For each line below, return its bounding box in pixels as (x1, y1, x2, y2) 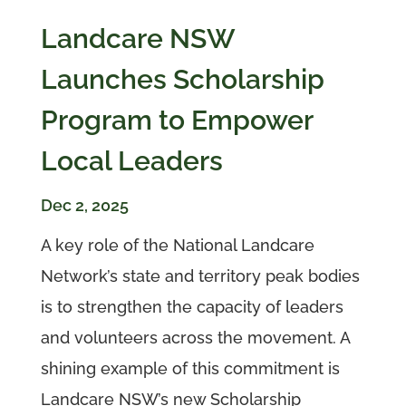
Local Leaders (40, 145, 223, 178)
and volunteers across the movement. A (40, 328, 350, 348)
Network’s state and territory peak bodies (40, 266, 360, 286)
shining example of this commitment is (40, 359, 340, 379)
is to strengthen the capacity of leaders (40, 297, 343, 317)
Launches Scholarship (40, 63, 324, 96)
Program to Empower (40, 104, 313, 137)
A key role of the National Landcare (40, 236, 314, 256)
